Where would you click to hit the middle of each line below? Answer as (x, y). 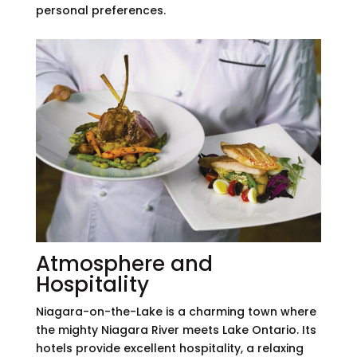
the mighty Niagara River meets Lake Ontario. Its (176, 330)
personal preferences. (100, 10)
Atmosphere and (124, 264)
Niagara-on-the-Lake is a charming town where (176, 312)
